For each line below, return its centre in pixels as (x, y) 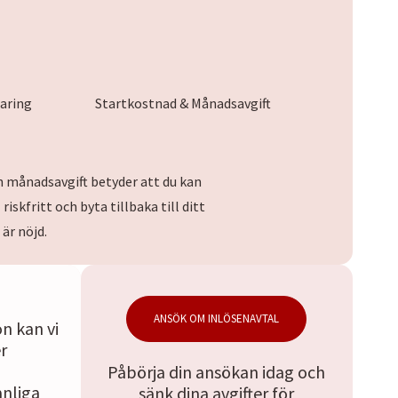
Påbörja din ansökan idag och (217, 372)
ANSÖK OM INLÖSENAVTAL (217, 319)
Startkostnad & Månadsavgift (183, 103)
